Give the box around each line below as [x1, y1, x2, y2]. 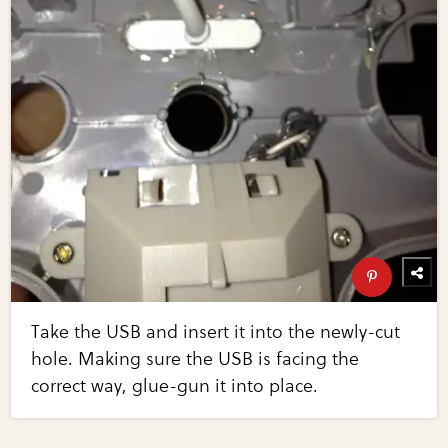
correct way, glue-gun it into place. [31, 375, 319, 398]
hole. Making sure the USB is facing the [31, 348, 360, 371]
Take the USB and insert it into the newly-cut [31, 321, 401, 344]
